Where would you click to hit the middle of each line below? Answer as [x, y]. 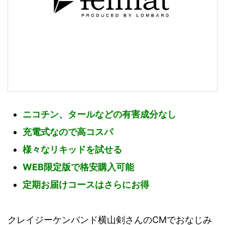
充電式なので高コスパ [68, 132]
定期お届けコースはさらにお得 [86, 184]
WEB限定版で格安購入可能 [78, 167]
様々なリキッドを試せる [72, 149]
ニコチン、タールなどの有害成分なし [99, 114]
